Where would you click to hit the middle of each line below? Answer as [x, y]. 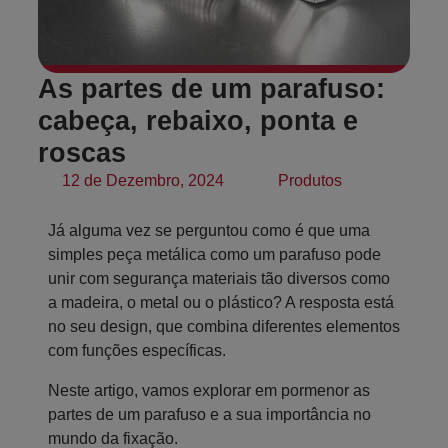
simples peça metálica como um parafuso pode [214, 254]
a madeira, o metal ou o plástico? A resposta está [221, 302]
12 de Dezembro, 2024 [143, 180]
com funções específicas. [137, 350]
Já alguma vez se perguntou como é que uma [209, 230]
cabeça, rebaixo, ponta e [198, 121]
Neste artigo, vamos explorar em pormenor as [209, 390]
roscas [82, 153]
